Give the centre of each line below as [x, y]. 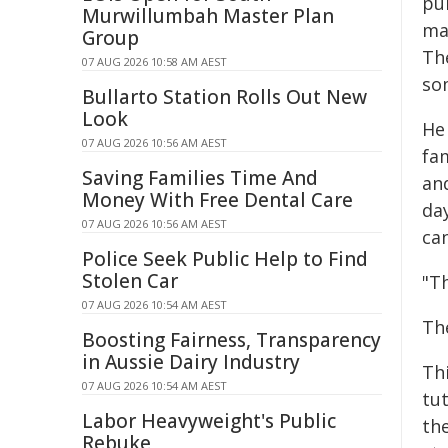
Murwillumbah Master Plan [208, 16]
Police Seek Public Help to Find [225, 259]
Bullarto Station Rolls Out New [224, 97]
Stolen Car [130, 281]
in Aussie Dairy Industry [191, 362]
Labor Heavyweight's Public [209, 421]
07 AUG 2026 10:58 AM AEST [154, 61]
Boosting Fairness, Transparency [231, 340]
